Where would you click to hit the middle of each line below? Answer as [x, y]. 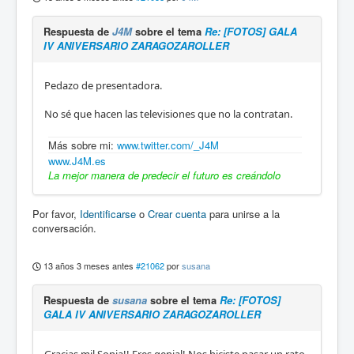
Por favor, [56, 214]
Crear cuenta [177, 214]
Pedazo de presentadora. [103, 86]
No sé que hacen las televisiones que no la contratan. [168, 114]
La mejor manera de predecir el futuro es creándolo [164, 175]
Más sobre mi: [83, 145]
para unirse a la [243, 214]
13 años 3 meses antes [89, 266]
